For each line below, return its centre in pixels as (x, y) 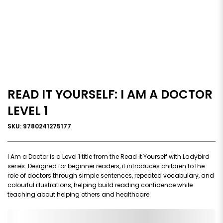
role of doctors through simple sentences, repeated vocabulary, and (111, 175)
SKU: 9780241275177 (39, 126)
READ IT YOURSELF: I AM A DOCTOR (110, 94)
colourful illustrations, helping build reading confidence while (100, 185)
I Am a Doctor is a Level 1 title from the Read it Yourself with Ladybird (109, 156)
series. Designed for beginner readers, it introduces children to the (106, 166)
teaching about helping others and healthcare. (79, 194)
